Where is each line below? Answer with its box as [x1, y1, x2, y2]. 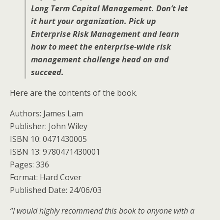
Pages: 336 [10, 159, 49, 170]
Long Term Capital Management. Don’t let [31, 3, 188, 14]
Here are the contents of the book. [10, 87, 137, 98]
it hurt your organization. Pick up [31, 16, 156, 27]
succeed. [31, 67, 64, 78]
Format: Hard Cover [10, 172, 82, 183]
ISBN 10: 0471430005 [10, 134, 87, 144]
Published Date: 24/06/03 [10, 185, 102, 195]
